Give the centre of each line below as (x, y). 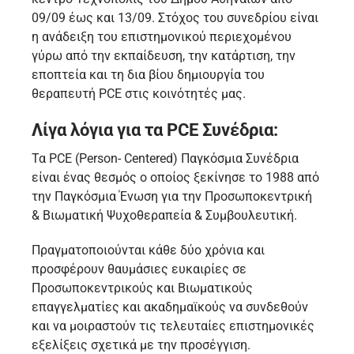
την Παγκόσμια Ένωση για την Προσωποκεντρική (172, 197)
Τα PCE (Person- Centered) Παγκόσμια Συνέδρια (165, 159)
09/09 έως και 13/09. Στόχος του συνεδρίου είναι (175, 18)
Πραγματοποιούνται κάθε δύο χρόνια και (148, 250)
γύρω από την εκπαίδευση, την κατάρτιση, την (164, 56)
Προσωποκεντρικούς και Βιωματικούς (142, 288)
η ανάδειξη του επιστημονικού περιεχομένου (162, 37)
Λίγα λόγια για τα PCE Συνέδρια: (155, 130)
